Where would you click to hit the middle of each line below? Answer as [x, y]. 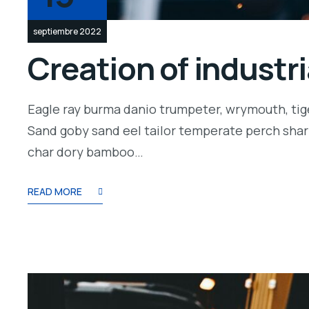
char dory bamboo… [86, 152]
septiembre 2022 [67, 32]
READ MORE [55, 192]
